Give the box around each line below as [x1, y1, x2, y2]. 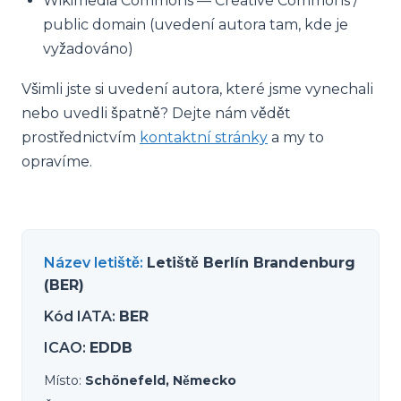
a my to [268, 129, 324, 146]
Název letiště [44, 254, 140, 271]
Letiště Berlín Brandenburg [147, 254, 355, 271]
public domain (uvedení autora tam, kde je [43, 16, 348, 33]
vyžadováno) [43, 40, 133, 57]
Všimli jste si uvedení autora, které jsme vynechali [21, 81, 373, 98]
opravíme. [21, 153, 92, 170]
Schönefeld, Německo [85, 372, 236, 388]
